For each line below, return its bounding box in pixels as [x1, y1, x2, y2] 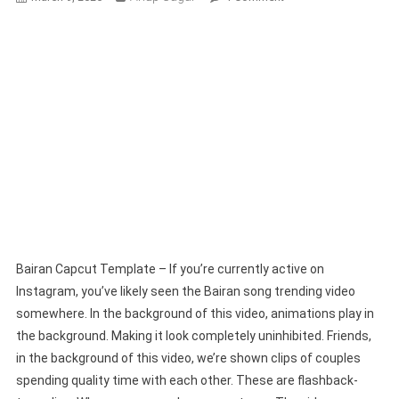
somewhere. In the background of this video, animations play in [15, 305, 374, 321]
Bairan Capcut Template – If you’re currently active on [15, 261, 324, 276]
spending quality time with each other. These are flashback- [15, 372, 358, 387]
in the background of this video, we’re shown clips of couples [15, 350, 361, 365]
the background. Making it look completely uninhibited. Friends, [15, 328, 371, 343]
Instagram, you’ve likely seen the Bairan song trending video [15, 283, 355, 298]
